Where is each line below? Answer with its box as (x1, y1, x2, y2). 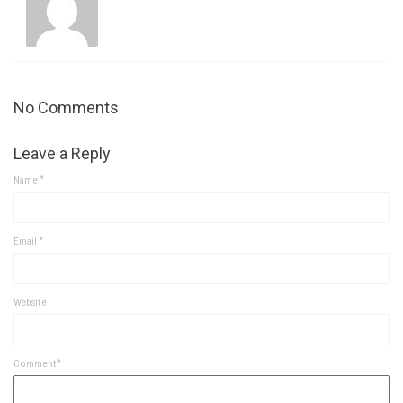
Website (13, 294, 47, 308)
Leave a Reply (13, 143, 111, 163)
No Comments (13, 97, 119, 117)
